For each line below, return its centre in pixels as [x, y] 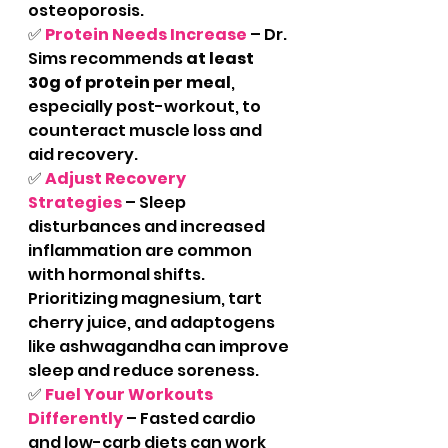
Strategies [75, 202]
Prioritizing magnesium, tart [146, 298]
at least [221, 58]
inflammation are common [141, 250]
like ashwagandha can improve [160, 346]
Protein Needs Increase [146, 34]
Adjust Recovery [117, 178]
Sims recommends [107, 58]
